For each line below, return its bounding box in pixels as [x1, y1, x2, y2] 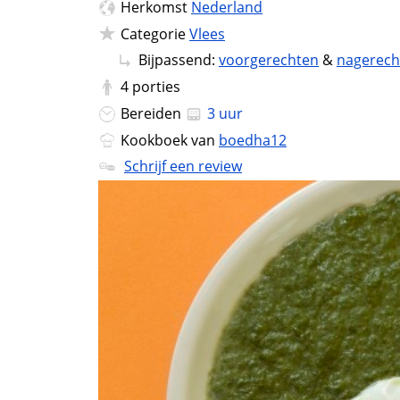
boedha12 [219, 129, 287, 150]
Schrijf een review [124, 156, 242, 177]
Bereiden [121, 103, 185, 123]
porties [132, 77, 180, 97]
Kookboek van [121, 129, 219, 150]
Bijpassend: [138, 50, 219, 71]
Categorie [121, 23, 189, 44]
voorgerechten [219, 50, 319, 71]
